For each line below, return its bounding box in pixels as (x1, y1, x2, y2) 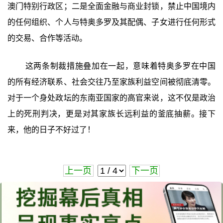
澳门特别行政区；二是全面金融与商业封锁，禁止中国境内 (7, 2, 216, 11)
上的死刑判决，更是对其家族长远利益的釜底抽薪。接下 (7, 110, 216, 118)
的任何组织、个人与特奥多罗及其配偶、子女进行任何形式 (7, 18, 216, 27)
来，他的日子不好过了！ (7, 125, 95, 134)
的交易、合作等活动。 (7, 34, 87, 43)
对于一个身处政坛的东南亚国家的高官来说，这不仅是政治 (7, 94, 216, 103)
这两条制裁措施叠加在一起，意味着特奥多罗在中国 (25, 62, 216, 71)
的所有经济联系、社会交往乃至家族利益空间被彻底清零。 (7, 78, 216, 87)
